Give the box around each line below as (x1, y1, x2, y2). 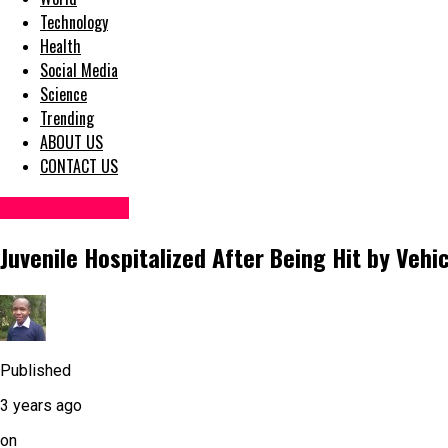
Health (40, 34, 81, 59)
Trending (40, 106, 94, 131)
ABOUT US (40, 130, 103, 155)
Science (40, 82, 87, 107)
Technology (40, 10, 108, 35)
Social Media (40, 58, 118, 83)
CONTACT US (40, 154, 118, 179)
